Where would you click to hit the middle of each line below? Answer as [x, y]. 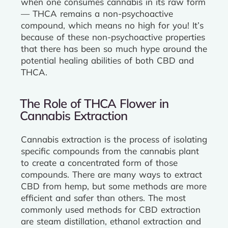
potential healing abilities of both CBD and [107, 60]
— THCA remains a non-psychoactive [97, 13]
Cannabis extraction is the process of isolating [114, 139]
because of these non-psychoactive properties [113, 37]
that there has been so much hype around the [114, 49]
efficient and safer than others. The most [103, 198]
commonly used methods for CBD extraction [111, 209]
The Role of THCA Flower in [94, 103]
